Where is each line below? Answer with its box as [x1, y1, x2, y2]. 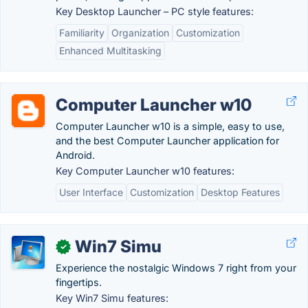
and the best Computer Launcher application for [56, 135, 279, 146]
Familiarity [59, 27, 104, 38]
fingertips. [56, 276, 102, 288]
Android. [56, 149, 95, 161]
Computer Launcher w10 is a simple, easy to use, [56, 120, 285, 132]
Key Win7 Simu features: [56, 292, 168, 304]
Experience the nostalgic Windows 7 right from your [56, 262, 296, 274]
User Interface [59, 186, 123, 198]
